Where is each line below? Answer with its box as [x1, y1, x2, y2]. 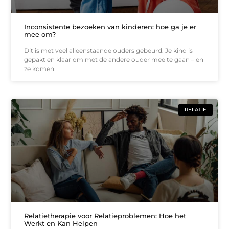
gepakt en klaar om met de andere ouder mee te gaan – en [24, 55, 204, 63]
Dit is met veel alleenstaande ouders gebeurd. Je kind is [24, 46, 193, 54]
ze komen [24, 64, 55, 73]
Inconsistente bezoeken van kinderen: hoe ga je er [24, 22, 197, 31]
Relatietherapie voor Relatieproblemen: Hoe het [24, 212, 187, 220]
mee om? [24, 30, 56, 38]
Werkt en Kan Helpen [24, 219, 98, 228]
